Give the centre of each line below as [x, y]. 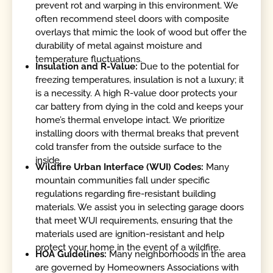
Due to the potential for [190, 66]
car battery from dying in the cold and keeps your [140, 106]
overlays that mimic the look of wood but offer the [141, 33]
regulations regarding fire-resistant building [126, 193]
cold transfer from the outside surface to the [129, 147]
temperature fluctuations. [89, 59]
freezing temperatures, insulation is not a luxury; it [140, 80]
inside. [49, 160]
